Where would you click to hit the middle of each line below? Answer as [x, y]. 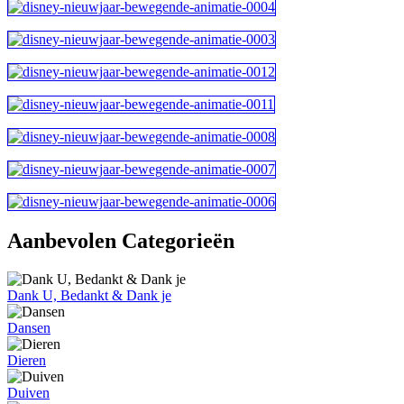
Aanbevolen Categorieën [121, 240]
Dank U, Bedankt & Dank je [89, 295]
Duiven [28, 392]
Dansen [29, 327]
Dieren [27, 360]
